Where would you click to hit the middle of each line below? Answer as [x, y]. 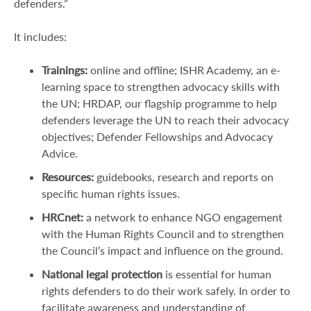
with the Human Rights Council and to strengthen [163, 234]
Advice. [60, 153]
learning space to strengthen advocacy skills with [161, 86]
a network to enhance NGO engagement [183, 217]
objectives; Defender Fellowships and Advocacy [157, 136]
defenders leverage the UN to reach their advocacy [165, 120]
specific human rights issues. [111, 193]
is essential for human [217, 274]
